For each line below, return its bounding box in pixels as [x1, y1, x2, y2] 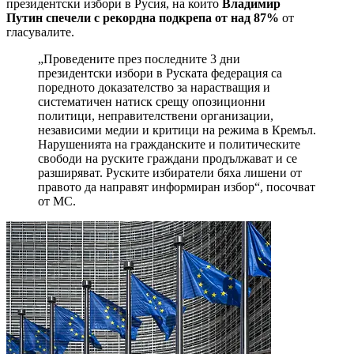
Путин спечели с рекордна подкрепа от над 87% [6, 11, 279, 25]
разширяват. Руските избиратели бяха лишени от [38, 166, 302, 180]
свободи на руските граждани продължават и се [38, 152, 297, 166]
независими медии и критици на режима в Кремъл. [38, 123, 316, 137]
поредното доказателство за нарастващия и [38, 81, 270, 95]
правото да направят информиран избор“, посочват [38, 180, 315, 194]
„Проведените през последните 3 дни [38, 52, 240, 66]
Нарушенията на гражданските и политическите [38, 137, 300, 152]
